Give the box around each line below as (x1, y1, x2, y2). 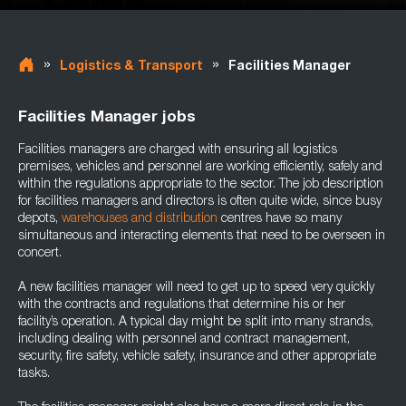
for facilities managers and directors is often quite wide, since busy (18, 196, 382, 208)
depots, (18, 213, 62, 226)
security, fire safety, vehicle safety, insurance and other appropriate (18, 351, 376, 363)
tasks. (18, 368, 50, 381)
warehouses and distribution (62, 213, 217, 226)
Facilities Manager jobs (18, 111, 196, 126)
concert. (18, 247, 62, 260)
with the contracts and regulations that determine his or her (18, 299, 345, 312)
